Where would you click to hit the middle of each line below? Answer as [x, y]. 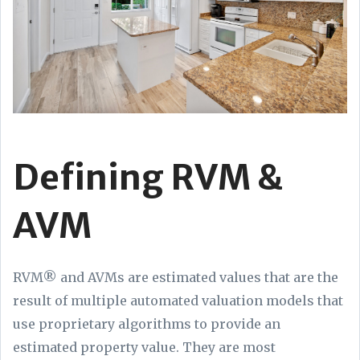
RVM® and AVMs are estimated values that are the [176, 278]
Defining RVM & [148, 178]
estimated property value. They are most [144, 348]
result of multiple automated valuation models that [178, 301]
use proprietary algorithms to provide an [147, 324]
